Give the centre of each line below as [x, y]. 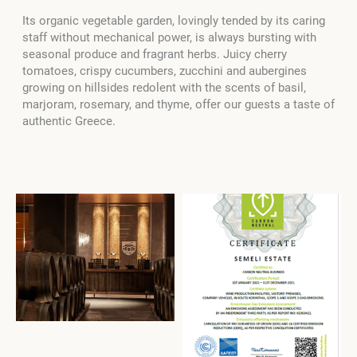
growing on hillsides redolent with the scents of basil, [164, 87]
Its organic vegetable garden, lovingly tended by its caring [174, 20]
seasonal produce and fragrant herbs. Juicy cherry [155, 54]
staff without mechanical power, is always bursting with [169, 37]
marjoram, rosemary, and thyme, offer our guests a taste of [178, 104]
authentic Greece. [71, 121]
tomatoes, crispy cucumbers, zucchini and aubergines [165, 71]
